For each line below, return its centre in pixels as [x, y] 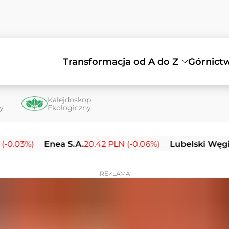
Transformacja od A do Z [121, 62]
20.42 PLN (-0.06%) [105, 144]
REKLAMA [114, 174]
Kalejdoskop [70, 100]
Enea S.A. [47, 144]
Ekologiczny [70, 108]
